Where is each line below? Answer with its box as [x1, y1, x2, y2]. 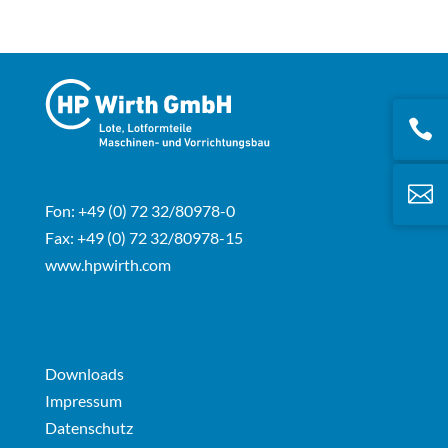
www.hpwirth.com [44, 254, 171, 274]
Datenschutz [44, 418, 133, 438]
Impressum [44, 391, 122, 411]
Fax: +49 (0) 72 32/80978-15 [44, 227, 243, 247]
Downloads [44, 364, 124, 384]
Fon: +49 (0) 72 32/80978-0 [44, 200, 235, 220]
